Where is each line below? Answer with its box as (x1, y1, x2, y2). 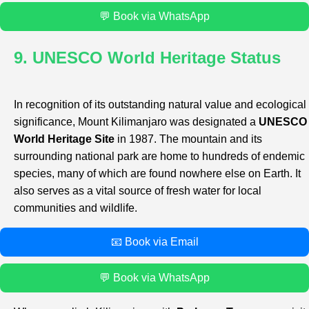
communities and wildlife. (14, 201, 137, 214)
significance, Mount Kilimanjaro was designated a (14, 115, 259, 128)
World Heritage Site (14, 132, 114, 145)
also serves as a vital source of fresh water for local (14, 184, 261, 197)
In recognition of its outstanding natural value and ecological (14, 98, 306, 110)
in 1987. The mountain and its (114, 132, 262, 145)
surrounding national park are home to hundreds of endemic (14, 150, 305, 162)
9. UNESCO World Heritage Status (14, 48, 281, 67)
